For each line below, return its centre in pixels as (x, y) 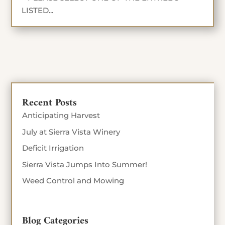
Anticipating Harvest (61, 116)
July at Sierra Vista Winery (71, 132)
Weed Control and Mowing (73, 181)
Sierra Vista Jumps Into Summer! (85, 164)
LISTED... (38, 10)
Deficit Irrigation (53, 148)
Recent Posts (50, 103)
